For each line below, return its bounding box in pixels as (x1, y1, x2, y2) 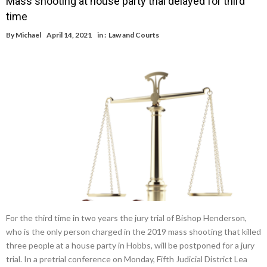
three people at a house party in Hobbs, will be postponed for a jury (6, 240, 254, 250)
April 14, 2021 (46, 30, 92, 40)
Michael (15, 30, 41, 40)
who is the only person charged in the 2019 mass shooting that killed (6, 226, 261, 237)
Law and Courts (108, 30, 159, 40)
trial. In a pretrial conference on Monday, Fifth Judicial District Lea (6, 253, 247, 264)
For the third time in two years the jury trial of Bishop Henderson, (6, 212, 247, 223)
